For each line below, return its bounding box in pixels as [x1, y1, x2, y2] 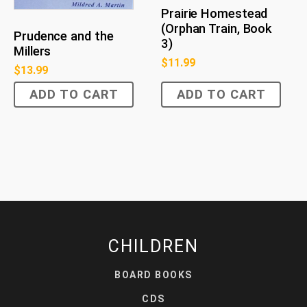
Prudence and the [14, 28, 114, 44]
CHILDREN [108, 236, 199, 256]
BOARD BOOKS [114, 269, 193, 280]
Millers [14, 43, 51, 59]
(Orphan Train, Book [161, 21, 273, 36]
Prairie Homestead [161, 5, 268, 21]
